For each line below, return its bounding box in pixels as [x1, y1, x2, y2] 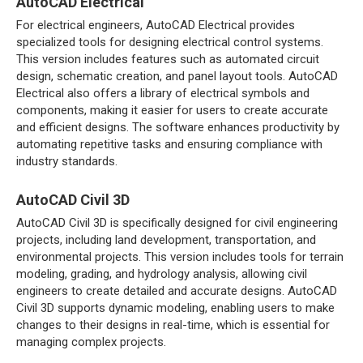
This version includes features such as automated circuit [16, 52, 319, 66]
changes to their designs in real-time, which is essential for [16, 318, 330, 332]
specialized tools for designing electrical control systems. [16, 35, 323, 49]
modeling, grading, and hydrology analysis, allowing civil [16, 267, 307, 281]
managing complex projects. [16, 335, 166, 349]
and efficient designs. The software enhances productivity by [16, 120, 340, 135]
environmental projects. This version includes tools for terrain [16, 250, 344, 264]
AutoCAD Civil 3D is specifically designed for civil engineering [16, 216, 338, 230]
